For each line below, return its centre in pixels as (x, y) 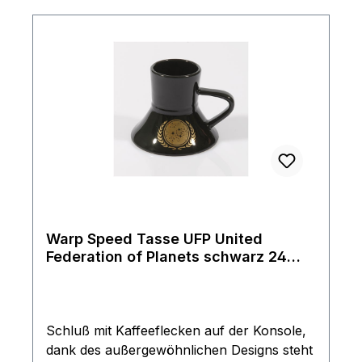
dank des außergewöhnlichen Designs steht (179, 350)
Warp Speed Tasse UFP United (130, 239)
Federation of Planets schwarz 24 (166, 257)
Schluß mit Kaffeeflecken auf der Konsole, (176, 330)
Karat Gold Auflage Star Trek (149, 274)
